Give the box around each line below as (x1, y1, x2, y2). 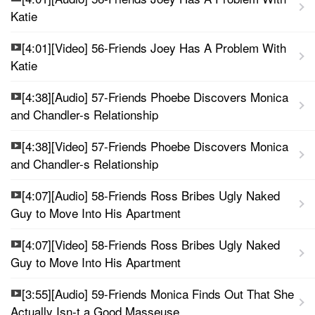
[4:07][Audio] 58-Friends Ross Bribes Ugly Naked (22, 186, 280, 204)
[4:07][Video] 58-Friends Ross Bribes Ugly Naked (22, 235, 280, 253)
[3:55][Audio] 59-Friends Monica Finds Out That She (22, 284, 294, 302)
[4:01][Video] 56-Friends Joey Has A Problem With (22, 38, 286, 56)
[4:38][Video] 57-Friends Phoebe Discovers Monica (22, 136, 288, 155)
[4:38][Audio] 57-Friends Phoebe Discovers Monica (22, 87, 288, 105)
